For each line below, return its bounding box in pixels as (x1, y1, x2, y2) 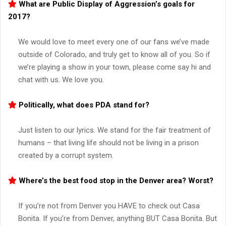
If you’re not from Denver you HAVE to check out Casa (18, 201, 200, 211)
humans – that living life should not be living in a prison (18, 138, 199, 148)
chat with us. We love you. (18, 75, 104, 85)
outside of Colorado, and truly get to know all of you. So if (18, 50, 210, 60)
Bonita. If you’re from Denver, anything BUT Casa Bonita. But (18, 214, 217, 223)
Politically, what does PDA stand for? (17, 100, 149, 110)
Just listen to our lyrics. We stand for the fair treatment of (18, 126, 211, 135)
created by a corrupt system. (18, 151, 114, 160)
